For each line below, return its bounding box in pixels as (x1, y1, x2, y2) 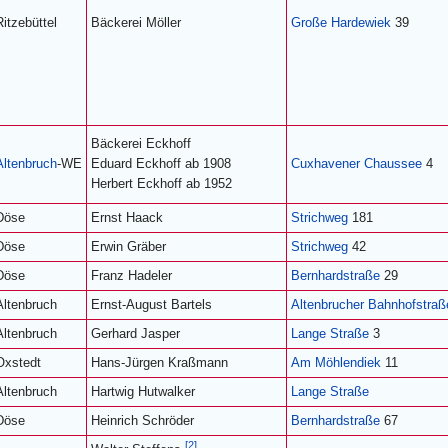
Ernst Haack (91, 210, 163, 225)
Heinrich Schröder (91, 413, 194, 428)
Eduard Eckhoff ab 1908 (91, 156, 231, 171)
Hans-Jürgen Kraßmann (91, 355, 228, 370)
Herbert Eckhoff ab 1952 (91, 176, 232, 191)
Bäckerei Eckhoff (91, 136, 191, 151)
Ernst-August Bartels (91, 297, 212, 312)
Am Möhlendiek (291, 355, 381, 370)
